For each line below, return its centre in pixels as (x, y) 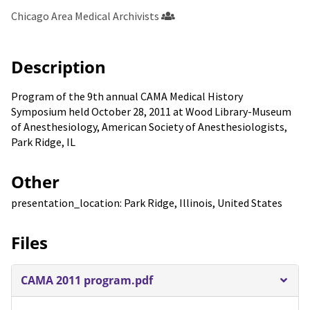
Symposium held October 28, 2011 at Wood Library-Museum (151, 111)
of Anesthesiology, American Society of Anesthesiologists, (149, 126)
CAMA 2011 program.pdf (86, 281)
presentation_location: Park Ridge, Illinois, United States (147, 202)
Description (58, 66)
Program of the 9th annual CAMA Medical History (127, 96)
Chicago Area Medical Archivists (85, 16)
